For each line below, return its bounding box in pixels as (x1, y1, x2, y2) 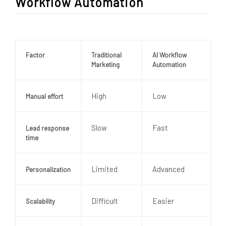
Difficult (91, 196, 118, 205)
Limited (91, 164, 118, 174)
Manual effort (26, 92, 63, 100)
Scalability (26, 197, 55, 205)
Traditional (91, 50, 122, 59)
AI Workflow (152, 50, 187, 59)
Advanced (152, 164, 185, 174)
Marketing (91, 60, 120, 69)
